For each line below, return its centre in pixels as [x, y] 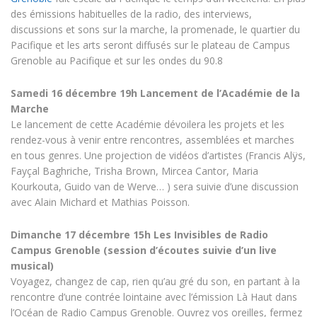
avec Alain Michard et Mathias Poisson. [100, 202]
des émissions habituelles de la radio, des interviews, [131, 14]
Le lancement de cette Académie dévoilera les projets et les [148, 124]
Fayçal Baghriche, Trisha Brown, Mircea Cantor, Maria [134, 171]
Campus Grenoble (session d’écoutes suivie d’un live [144, 250]
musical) [32, 266]
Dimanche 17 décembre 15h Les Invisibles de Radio [139, 235]
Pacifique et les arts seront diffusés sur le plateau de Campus [150, 45]
